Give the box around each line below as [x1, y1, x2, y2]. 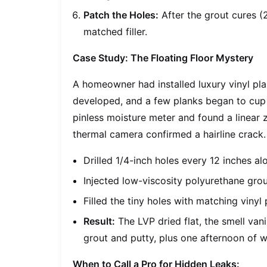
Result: [83, 215, 116, 228]
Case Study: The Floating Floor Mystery [73, 52, 254, 64]
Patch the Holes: [83, 9, 159, 21]
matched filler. [83, 26, 148, 38]
